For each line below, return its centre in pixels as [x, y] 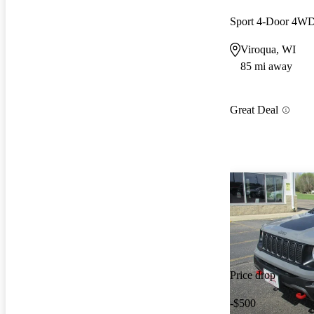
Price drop [253, 275]
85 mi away [266, 66]
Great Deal [254, 110]
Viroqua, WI [268, 49]
